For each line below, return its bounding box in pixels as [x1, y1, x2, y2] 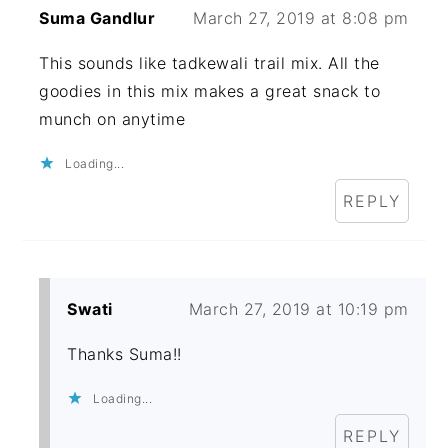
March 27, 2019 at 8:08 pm [193, 8, 409, 29]
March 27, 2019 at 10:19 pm [188, 299, 409, 320]
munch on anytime [39, 109, 186, 130]
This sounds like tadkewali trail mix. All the [39, 53, 380, 74]
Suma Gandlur [39, 8, 156, 29]
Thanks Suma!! [67, 344, 182, 365]
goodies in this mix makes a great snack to [39, 81, 381, 102]
